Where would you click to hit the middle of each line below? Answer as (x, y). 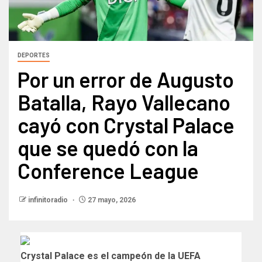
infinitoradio (49, 200)
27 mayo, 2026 (111, 200)
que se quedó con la (108, 147)
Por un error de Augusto (126, 79)
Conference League (108, 170)
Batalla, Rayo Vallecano (124, 102)
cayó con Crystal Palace (126, 125)
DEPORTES (34, 55)
